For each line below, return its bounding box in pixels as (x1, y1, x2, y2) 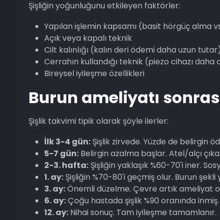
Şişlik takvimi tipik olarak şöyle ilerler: (28, 115, 168, 127)
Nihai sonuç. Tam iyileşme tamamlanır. (68, 206, 217, 218)
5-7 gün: (44, 147, 79, 159)
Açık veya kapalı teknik (44, 32, 132, 44)
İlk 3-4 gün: (44, 136, 90, 147)
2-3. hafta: (44, 159, 88, 171)
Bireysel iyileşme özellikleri (44, 67, 144, 79)
